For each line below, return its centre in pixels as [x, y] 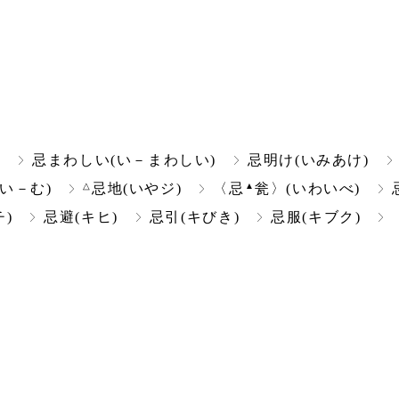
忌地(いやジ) [137, 189]
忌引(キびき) [195, 217]
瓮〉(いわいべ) [308, 189]
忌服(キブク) [316, 217]
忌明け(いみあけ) [309, 160]
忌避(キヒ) [81, 217]
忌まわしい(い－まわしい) [125, 160]
